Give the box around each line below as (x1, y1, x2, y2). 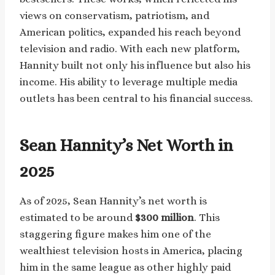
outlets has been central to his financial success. (20, 92, 253, 104)
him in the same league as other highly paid (20, 261, 231, 273)
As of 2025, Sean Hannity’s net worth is (20, 195, 207, 207)
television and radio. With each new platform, (20, 42, 240, 55)
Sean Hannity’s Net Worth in (20, 135, 233, 155)
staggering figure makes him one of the (20, 228, 211, 240)
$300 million (135, 211, 194, 223)
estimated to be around (20, 211, 135, 223)
